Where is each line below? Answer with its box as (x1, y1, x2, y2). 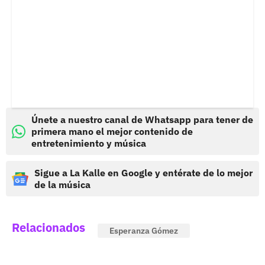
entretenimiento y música (31, 137, 146, 150)
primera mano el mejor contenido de (31, 125, 193, 138)
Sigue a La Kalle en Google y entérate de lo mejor (34, 167, 253, 179)
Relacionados (12, 219, 85, 236)
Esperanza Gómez (109, 225, 178, 237)
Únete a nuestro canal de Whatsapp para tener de (31, 114, 253, 126)
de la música (34, 179, 91, 191)
